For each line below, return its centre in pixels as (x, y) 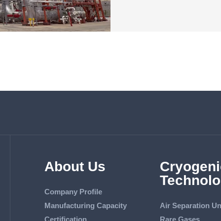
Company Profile (73, 191)
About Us (75, 166)
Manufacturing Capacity (85, 205)
